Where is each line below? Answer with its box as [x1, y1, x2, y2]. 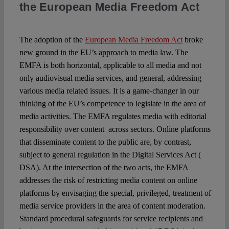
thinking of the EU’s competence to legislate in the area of [19, 99, 205, 108]
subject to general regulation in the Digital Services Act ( [19, 150, 201, 159]
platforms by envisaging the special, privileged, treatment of [19, 189, 211, 198]
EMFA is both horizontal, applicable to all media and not [19, 61, 201, 70]
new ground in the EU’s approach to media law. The [19, 48, 188, 57]
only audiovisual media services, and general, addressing [19, 74, 201, 83]
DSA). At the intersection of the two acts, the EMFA [19, 163, 188, 172]
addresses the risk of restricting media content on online [19, 176, 197, 185]
